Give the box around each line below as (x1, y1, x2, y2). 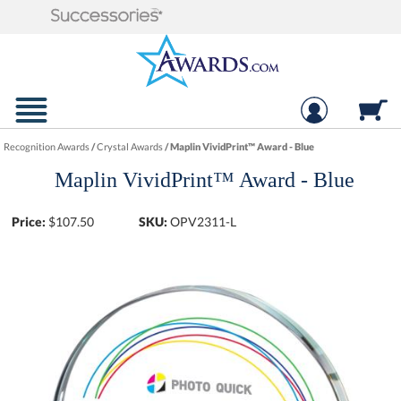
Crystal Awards (97, 141, 164, 152)
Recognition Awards (4, 141, 90, 152)
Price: (12, 214, 47, 229)
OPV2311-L (170, 214, 237, 229)
